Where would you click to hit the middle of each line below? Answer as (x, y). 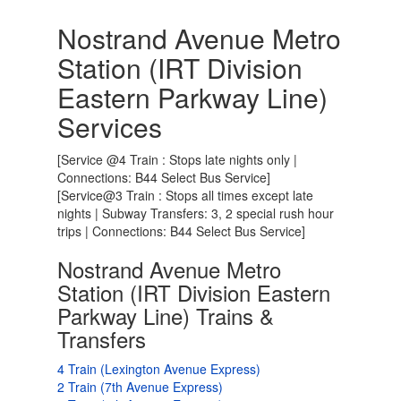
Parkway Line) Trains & (166, 316)
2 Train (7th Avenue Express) (140, 387)
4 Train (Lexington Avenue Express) (159, 369)
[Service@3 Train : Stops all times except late (185, 195)
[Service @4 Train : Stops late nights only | (177, 159)
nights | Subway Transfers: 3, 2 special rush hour (196, 213)
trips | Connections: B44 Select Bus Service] (181, 231)
